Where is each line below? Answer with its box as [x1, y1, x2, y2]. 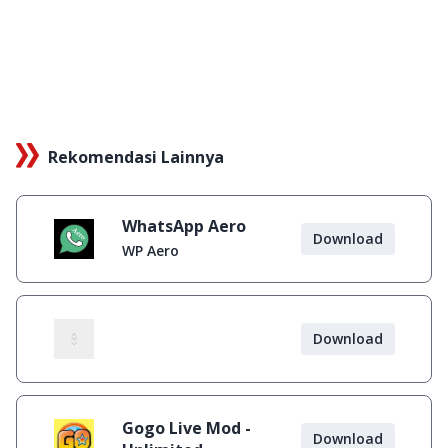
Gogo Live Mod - [122, 417, 251, 439]
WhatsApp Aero [122, 215, 246, 237]
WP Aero [122, 241, 179, 260]
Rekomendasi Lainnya [48, 146, 224, 168]
